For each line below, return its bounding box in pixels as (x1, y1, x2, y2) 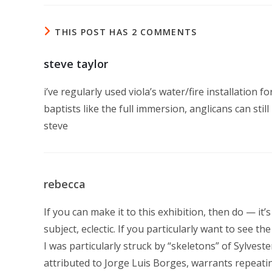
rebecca (44, 177, 86, 191)
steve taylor (44, 56, 108, 71)
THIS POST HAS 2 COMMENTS (55, 26, 197, 38)
